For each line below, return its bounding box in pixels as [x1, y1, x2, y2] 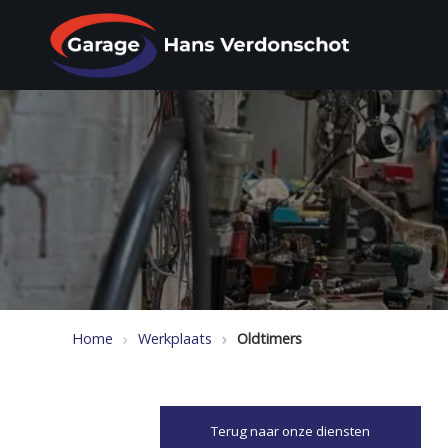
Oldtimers [237, 329, 302, 348]
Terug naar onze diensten [211, 422, 370, 440]
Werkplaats [138, 329, 212, 348]
